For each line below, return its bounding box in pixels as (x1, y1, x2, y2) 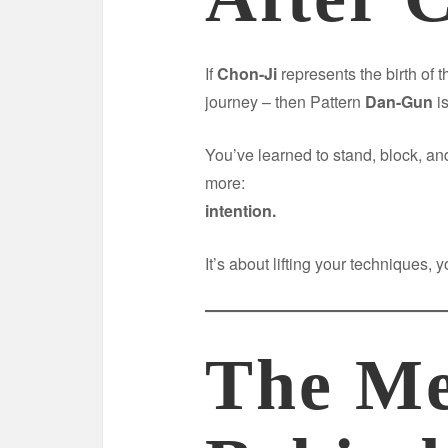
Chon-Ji (217, 61, 277, 85)
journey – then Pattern (205, 89, 365, 113)
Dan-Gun (365, 89, 433, 113)
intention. (205, 198, 276, 222)
